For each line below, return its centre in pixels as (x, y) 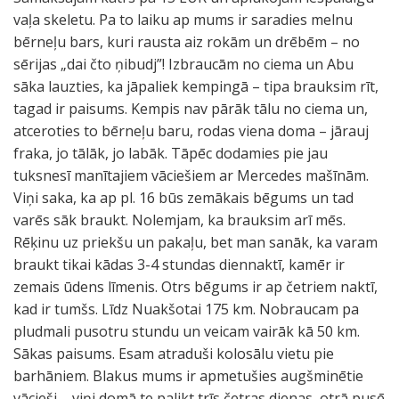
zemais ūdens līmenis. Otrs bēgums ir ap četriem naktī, (195, 287)
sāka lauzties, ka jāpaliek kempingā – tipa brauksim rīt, (196, 86)
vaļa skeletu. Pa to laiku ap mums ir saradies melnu (183, 20)
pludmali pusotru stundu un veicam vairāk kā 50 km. (187, 331)
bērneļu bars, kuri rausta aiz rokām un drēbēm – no (187, 42)
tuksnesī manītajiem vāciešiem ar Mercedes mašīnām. (191, 175)
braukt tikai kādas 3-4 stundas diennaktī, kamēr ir (179, 265)
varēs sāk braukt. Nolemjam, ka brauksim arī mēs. (179, 220)
